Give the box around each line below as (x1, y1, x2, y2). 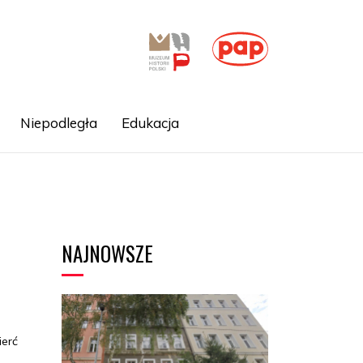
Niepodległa (19, 114, 97, 131)
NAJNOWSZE (62, 238, 153, 268)
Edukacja (121, 114, 179, 131)
